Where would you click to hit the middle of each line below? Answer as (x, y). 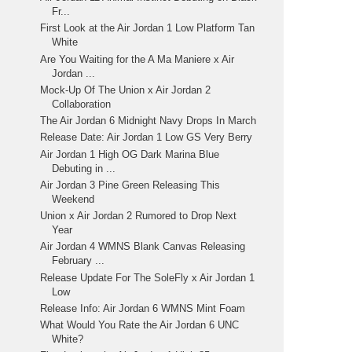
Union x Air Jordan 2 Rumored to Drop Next (139, 216)
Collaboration (82, 104)
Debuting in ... (84, 168)
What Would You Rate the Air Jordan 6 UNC (140, 325)
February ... (79, 261)
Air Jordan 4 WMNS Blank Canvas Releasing (143, 247)
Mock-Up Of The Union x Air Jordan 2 (126, 90)
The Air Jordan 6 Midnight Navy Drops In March (148, 121)
